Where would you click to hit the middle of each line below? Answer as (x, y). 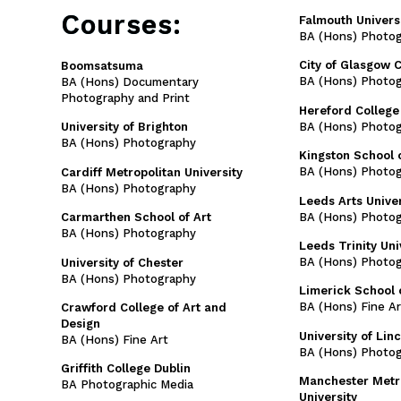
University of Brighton (124, 127)
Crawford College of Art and (144, 307)
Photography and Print (125, 98)
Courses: (121, 25)
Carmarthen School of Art (136, 218)
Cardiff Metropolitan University (152, 172)
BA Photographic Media (127, 385)
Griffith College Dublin (126, 369)
